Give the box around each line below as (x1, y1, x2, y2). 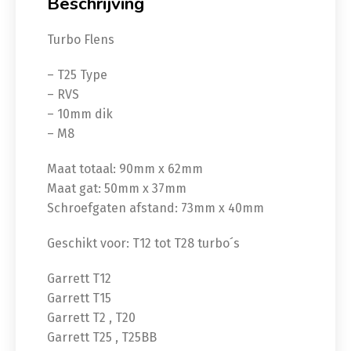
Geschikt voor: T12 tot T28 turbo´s (47, 236, 240, 251)
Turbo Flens (47, 32, 114, 48)
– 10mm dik (47, 107, 113, 122)
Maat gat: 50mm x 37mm (47, 181, 186, 197)
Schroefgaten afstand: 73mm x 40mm (47, 201, 264, 216)
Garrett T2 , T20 (47, 310, 136, 326)
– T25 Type (47, 67, 107, 83)
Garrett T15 (47, 291, 111, 306)
